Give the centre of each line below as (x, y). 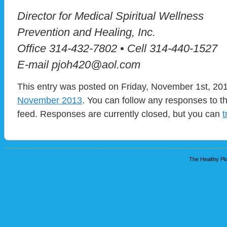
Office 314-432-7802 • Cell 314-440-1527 (117, 49)
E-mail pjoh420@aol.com (79, 65)
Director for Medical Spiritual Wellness (110, 16)
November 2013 (50, 100)
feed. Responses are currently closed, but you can (120, 114)
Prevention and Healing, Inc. (86, 32)
